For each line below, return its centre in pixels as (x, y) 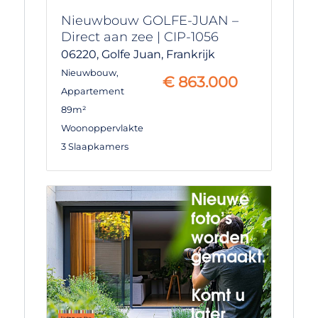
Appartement (92, 91)
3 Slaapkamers (94, 146)
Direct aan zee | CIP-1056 (139, 37)
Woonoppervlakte (102, 128)
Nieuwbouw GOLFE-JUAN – (149, 20)
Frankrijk (190, 54)
